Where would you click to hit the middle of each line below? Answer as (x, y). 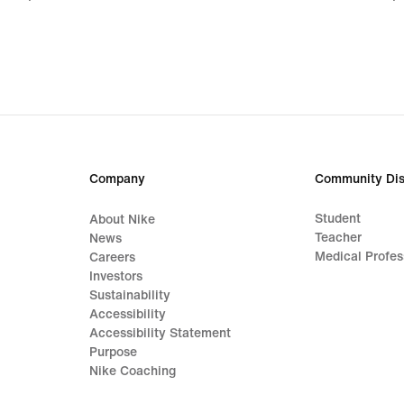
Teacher (338, 237)
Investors (116, 276)
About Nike (123, 219)
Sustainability (130, 295)
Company (118, 179)
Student (337, 218)
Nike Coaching (133, 371)
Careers (113, 257)
